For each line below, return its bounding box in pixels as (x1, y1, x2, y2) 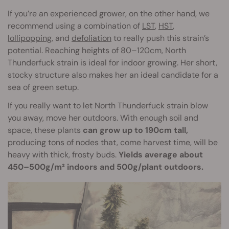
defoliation (72, 33, 111, 44)
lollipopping (8, 33, 52, 44)
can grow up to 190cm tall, (83, 125, 188, 136)
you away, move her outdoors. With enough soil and (8, 112, 198, 124)
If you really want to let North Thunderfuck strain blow (8, 100, 208, 111)
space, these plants (8, 125, 83, 136)
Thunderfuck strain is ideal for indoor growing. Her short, (8, 57, 217, 68)
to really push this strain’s (111, 33, 209, 44)
